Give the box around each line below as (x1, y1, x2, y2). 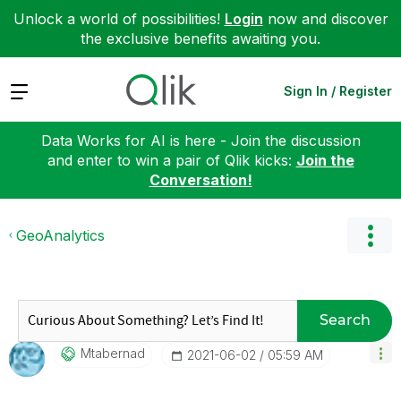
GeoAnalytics (16, 226, 105, 244)
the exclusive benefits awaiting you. (81, 30, 320, 47)
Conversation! (149, 170, 252, 189)
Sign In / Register (284, 82, 392, 98)
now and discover (262, 10, 388, 28)
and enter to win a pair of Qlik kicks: (47, 150, 296, 169)
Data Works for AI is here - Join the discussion (40, 131, 361, 149)
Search (319, 311, 371, 328)
